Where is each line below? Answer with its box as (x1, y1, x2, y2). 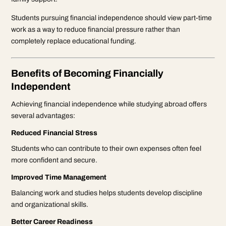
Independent (11, 81, 71, 92)
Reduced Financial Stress (11, 129, 98, 137)
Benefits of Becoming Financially (11, 68, 164, 79)
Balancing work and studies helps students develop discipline (11, 189, 203, 197)
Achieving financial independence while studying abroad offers (11, 100, 207, 108)
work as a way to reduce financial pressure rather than (11, 25, 181, 33)
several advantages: (11, 111, 76, 120)
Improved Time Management (11, 173, 107, 181)
